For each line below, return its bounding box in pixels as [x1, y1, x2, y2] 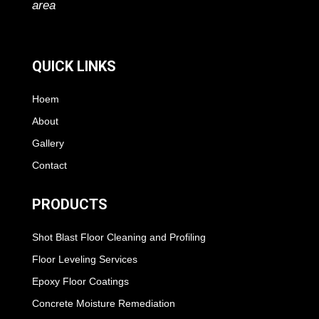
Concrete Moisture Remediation [31, 298, 175, 310]
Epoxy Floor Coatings [31, 276, 129, 288]
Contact [31, 159, 67, 172]
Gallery [31, 137, 64, 150]
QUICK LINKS [31, 58, 116, 75]
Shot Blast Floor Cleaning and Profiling [31, 231, 206, 244]
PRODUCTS [31, 196, 108, 214]
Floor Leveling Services [31, 253, 137, 266]
